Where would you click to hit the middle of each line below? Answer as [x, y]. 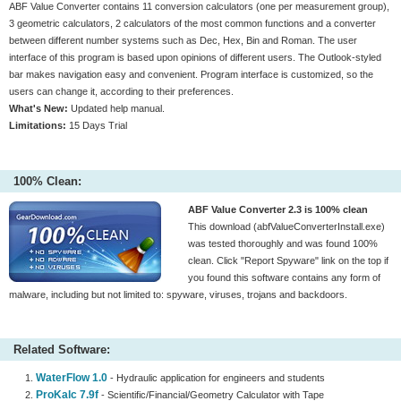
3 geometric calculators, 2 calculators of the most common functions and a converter [192, 23]
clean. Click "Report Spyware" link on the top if [288, 260]
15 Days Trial [97, 125]
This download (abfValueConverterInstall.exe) [286, 226]
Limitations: [38, 125]
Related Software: [62, 350]
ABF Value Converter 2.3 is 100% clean [278, 209]
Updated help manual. [116, 108]
